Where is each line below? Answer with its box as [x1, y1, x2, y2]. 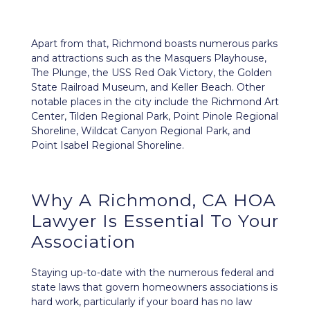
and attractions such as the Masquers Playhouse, [31, 52, 266, 64]
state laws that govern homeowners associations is [31, 281, 277, 293]
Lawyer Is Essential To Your [31, 210, 279, 231]
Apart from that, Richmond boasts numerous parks [31, 37, 277, 50]
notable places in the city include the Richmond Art [31, 95, 279, 108]
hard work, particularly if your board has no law [31, 295, 252, 308]
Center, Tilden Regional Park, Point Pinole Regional [31, 110, 278, 122]
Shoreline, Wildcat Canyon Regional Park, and [31, 125, 250, 137]
